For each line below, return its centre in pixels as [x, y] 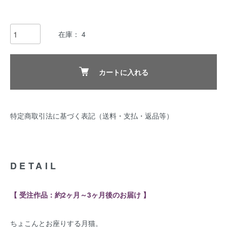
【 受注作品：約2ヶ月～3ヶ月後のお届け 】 [80, 195]
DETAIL [34, 166]
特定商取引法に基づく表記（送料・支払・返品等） [92, 116]
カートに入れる [123, 72]
